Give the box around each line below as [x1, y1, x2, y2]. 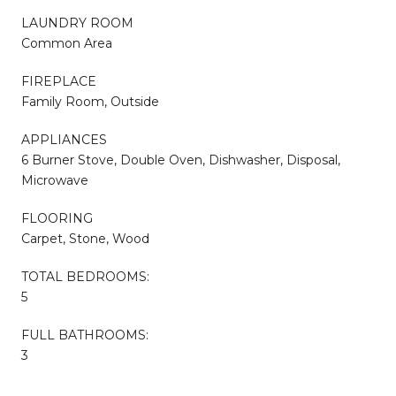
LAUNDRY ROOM [21, 14, 133, 31]
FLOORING [21, 209, 93, 226]
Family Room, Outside [21, 93, 159, 110]
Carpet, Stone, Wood [21, 230, 149, 247]
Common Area [21, 34, 112, 51]
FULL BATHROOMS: [21, 326, 148, 343]
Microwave [21, 171, 88, 188]
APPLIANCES [21, 131, 107, 148]
